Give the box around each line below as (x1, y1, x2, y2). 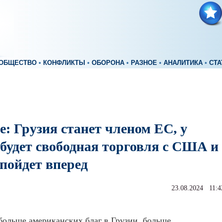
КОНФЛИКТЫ (43, 59, 85, 66)
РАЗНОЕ (131, 59, 157, 66)
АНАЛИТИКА (164, 59, 203, 66)
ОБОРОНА (92, 59, 124, 66)
